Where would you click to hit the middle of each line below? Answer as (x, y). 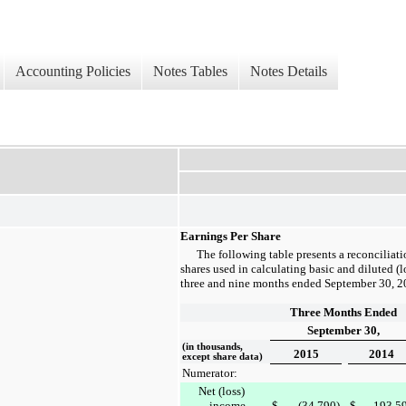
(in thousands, (213, 346)
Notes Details (289, 72)
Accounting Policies (73, 72)
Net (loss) (222, 391)
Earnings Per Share (231, 236)
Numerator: (210, 372)
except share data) (222, 356)
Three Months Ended (343, 312)
